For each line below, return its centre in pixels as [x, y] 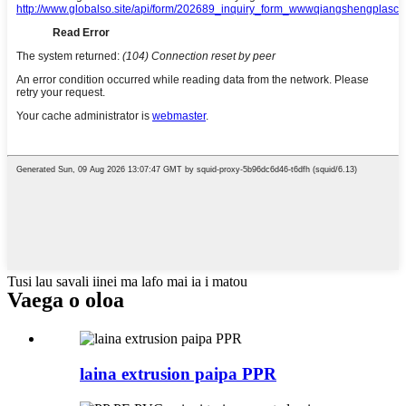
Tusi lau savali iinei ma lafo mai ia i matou [127, 282]
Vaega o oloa [66, 300]
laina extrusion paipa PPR [178, 374]
